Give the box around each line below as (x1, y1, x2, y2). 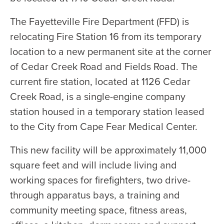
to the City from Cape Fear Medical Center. (10, 119, 198, 134)
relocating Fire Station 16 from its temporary (10, 29, 202, 44)
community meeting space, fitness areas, (10, 202, 187, 218)
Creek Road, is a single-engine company (10, 89, 186, 104)
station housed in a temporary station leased (10, 104, 205, 119)
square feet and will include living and (10, 157, 177, 173)
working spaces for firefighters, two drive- (10, 172, 191, 188)
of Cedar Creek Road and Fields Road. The (10, 59, 198, 74)
